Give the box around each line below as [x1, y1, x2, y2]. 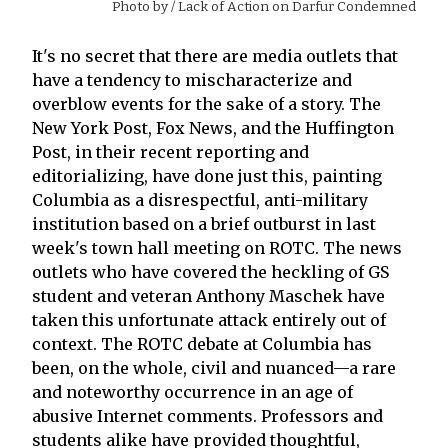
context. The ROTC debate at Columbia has [32, 333, 372, 354]
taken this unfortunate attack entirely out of [32, 309, 386, 330]
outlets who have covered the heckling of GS [32, 261, 389, 282]
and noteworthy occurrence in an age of [32, 381, 353, 402]
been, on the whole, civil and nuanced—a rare [32, 357, 396, 378]
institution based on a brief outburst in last [32, 213, 376, 234]
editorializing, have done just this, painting [32, 165, 382, 186]
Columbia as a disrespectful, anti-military [32, 189, 368, 210]
